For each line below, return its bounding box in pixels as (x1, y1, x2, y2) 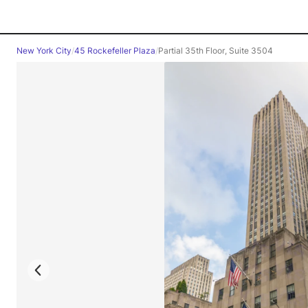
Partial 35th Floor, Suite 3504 (158, 45, 273, 56)
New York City (16, 45, 71, 56)
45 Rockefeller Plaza (74, 45, 155, 56)
